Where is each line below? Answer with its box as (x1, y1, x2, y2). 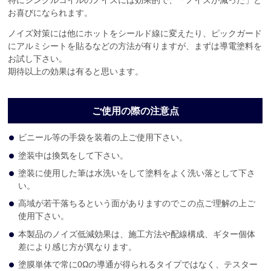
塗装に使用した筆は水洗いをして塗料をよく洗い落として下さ (18, 168, 256, 178)
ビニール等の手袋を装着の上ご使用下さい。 (18, 132, 188, 143)
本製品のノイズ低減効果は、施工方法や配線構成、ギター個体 (18, 229, 256, 239)
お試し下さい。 (8, 53, 68, 64)
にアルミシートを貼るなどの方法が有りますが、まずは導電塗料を (8, 41, 263, 51)
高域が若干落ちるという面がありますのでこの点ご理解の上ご (18, 198, 256, 209)
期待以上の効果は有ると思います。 (8, 66, 144, 76)
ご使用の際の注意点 (91, 105, 179, 116)
